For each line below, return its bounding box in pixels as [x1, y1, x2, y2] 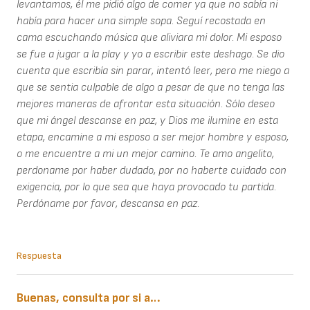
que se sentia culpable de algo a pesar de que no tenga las [17, 81, 284, 95]
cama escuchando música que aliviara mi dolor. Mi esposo [17, 31, 282, 45]
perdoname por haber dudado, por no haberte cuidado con [17, 164, 286, 178]
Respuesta [17, 250, 62, 262]
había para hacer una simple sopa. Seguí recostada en [17, 15, 266, 28]
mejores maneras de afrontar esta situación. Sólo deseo [17, 98, 275, 111]
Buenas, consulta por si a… [17, 291, 161, 306]
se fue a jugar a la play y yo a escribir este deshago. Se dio [17, 48, 284, 62]
